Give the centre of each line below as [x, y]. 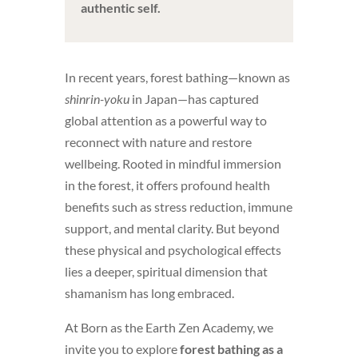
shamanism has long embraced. [149, 292]
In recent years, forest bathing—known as [177, 77]
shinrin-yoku [97, 98]
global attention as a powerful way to [165, 120]
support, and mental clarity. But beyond [172, 228]
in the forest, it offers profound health [167, 185]
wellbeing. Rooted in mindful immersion [173, 163]
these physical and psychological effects [173, 249]
